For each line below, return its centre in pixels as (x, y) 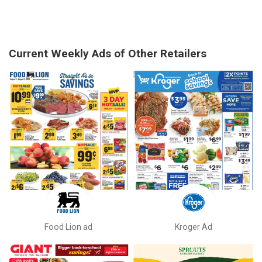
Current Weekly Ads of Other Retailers (108, 54)
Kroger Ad (193, 227)
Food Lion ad (69, 227)
